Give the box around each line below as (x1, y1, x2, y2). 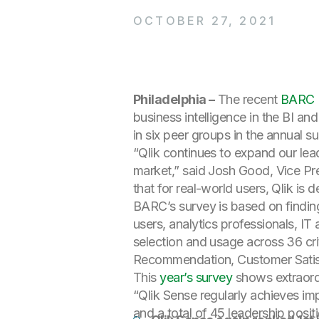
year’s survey (159, 270, 233, 285)
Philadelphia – (133, 92, 215, 107)
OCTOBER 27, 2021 (133, 14, 276, 28)
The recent (214, 92, 281, 107)
